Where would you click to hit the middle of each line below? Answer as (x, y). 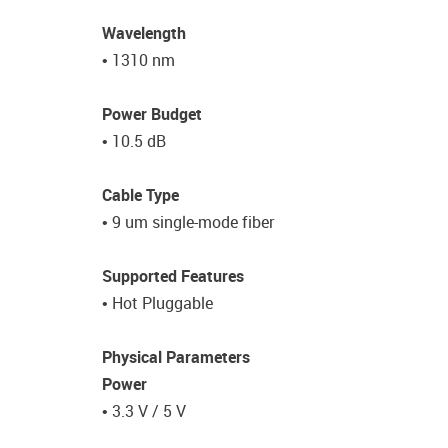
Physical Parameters (176, 357)
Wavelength (146, 33)
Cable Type (142, 195)
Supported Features (173, 276)
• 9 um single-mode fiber (188, 222)
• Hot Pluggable (159, 303)
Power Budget (152, 114)
